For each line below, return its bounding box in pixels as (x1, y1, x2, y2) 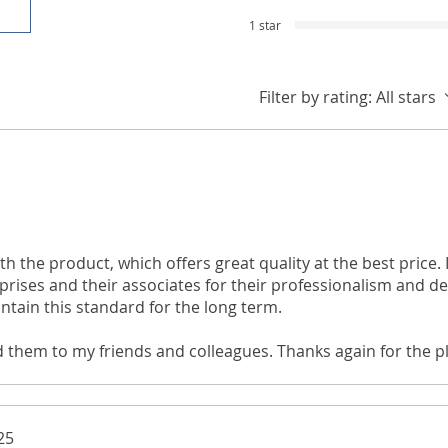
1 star (249, 17, 281, 34)
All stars (376, 86, 436, 109)
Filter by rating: (259, 86, 372, 109)
